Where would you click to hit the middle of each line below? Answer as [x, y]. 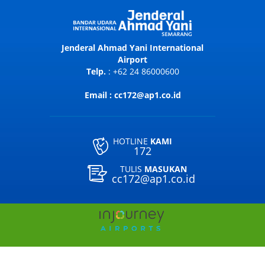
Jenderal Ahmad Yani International [132, 47]
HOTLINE [132, 141]
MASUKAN [166, 169]
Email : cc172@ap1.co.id [132, 95]
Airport [132, 59]
